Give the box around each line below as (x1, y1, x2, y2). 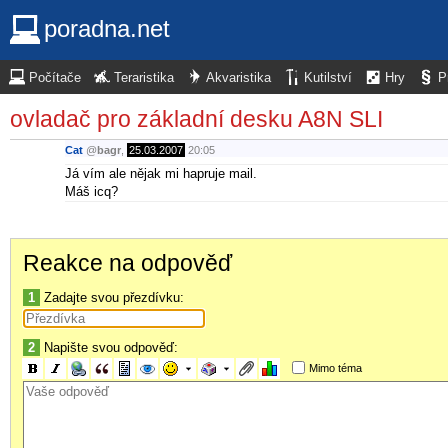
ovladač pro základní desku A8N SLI (10, 105, 383, 132)
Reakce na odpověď (23, 249, 232, 276)
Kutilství (304, 71, 352, 85)
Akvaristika (206, 71, 271, 85)
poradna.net (44, 15, 170, 42)
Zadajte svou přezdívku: (40, 289, 184, 305)
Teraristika (114, 71, 174, 85)
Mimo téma (308, 361, 362, 374)
